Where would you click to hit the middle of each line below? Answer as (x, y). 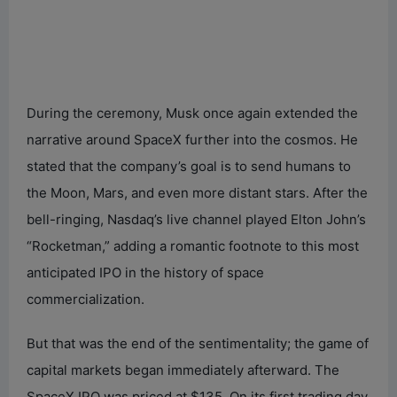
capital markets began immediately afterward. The (183, 370)
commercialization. (86, 300)
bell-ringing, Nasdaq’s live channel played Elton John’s (196, 220)
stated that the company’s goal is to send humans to (189, 167)
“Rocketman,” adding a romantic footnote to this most (193, 246)
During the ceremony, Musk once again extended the (192, 113)
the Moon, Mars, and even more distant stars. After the (197, 193)
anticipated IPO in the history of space (145, 273)
